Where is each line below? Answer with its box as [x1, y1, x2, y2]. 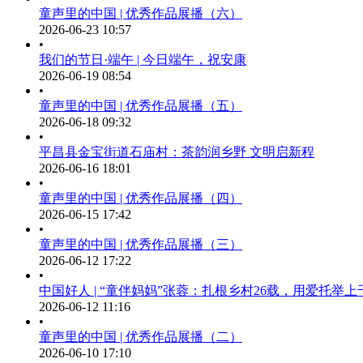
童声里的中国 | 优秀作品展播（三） [39, 237, 242, 251]
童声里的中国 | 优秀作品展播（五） [39, 99, 242, 113]
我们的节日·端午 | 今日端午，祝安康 [39, 53, 246, 66]
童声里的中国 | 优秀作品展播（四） [39, 191, 242, 205]
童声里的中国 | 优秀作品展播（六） [39, 6, 242, 20]
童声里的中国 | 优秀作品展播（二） [39, 330, 242, 344]
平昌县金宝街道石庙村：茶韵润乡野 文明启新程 [39, 145, 314, 159]
